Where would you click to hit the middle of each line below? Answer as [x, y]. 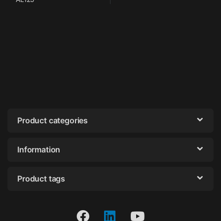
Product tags [41, 178]
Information [39, 149]
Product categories [53, 120]
